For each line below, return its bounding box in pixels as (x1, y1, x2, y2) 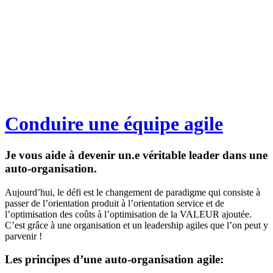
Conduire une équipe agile (5, 113, 223, 135)
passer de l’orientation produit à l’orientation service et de (5, 197, 224, 208)
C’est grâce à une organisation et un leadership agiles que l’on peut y (5, 219, 268, 230)
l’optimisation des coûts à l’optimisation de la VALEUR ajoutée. (5, 208, 252, 219)
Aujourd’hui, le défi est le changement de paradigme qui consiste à (5, 186, 260, 197)
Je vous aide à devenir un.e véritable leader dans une (5, 148, 268, 161)
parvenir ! (5, 230, 42, 241)
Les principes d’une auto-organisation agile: (5, 253, 224, 266)
